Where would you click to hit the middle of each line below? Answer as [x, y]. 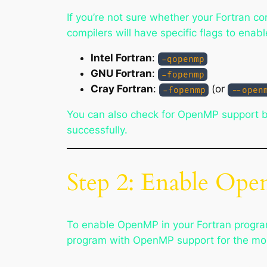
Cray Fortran [122, 89]
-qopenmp [183, 59]
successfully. [97, 130]
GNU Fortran [121, 74]
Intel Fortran [121, 58]
